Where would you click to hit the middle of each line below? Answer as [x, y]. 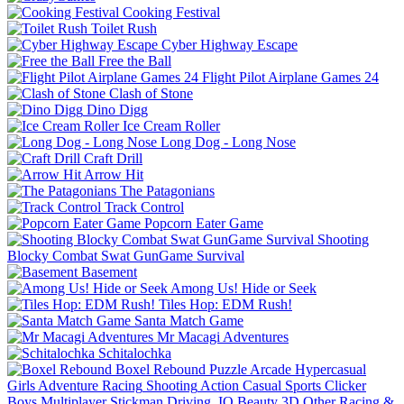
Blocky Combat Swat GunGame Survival [126, 255]
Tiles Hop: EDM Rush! [225, 304]
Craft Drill [113, 158]
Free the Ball [135, 60]
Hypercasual [331, 369]
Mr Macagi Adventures [223, 336]
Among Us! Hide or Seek [243, 288]
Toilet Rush [124, 28]
